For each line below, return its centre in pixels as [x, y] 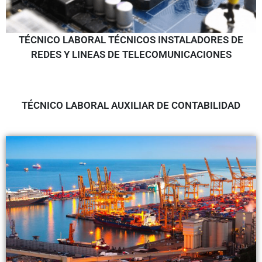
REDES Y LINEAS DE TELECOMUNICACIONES [131, 54]
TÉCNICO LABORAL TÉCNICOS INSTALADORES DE [131, 39]
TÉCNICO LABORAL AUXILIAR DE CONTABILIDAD [131, 105]
